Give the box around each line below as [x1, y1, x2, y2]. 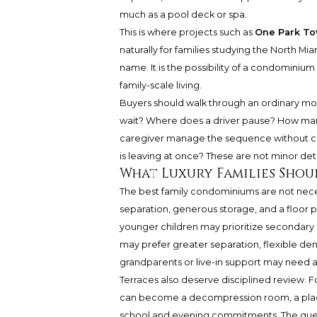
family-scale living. [119, 80, 202, 91]
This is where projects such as [119, 27, 255, 38]
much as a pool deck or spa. [119, 9, 247, 21]
